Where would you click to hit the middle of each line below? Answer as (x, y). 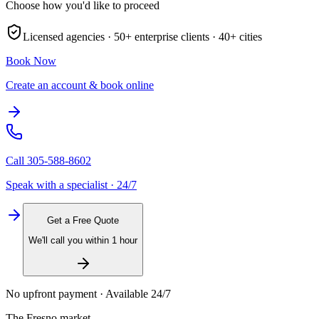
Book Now (31, 61)
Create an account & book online (80, 85)
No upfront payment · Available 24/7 (88, 294)
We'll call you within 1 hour (83, 240)
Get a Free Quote (83, 220)
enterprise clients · (174, 37)
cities (249, 37)
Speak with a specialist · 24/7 (71, 185)
